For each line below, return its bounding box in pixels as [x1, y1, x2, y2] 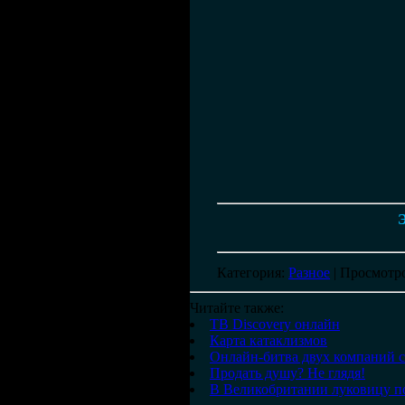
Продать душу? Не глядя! [210, 365, 365, 381]
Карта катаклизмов [210, 333, 327, 348]
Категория [217, 265, 281, 280]
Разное [288, 265, 330, 280]
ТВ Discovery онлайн [210, 316, 340, 332]
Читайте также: [190, 300, 284, 316]
